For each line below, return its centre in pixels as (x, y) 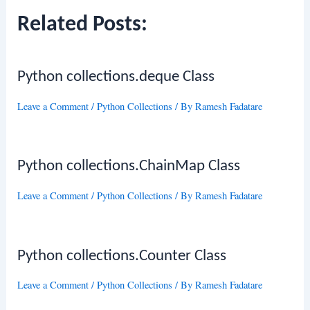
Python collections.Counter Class (122, 256)
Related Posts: (83, 25)
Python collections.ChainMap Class (129, 167)
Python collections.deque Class (116, 77)
